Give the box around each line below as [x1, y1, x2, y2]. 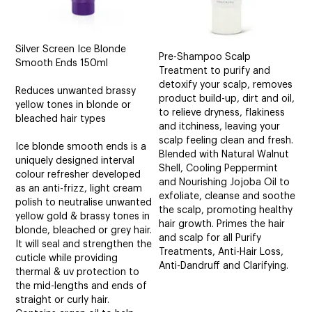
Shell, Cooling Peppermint [159, 163, 279, 173]
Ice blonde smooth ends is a [15, 141, 147, 152]
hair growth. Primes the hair [159, 219, 286, 229]
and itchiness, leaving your [159, 121, 281, 132]
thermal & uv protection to [15, 267, 140, 277]
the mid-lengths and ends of [15, 281, 148, 291]
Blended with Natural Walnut [159, 149, 290, 159]
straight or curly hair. [15, 295, 110, 305]
